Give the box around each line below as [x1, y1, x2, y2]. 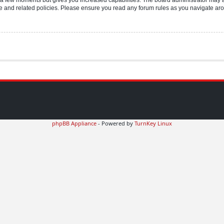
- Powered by [96, 119, 134, 127]
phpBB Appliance [52, 119, 96, 127]
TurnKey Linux [134, 119, 172, 127]
